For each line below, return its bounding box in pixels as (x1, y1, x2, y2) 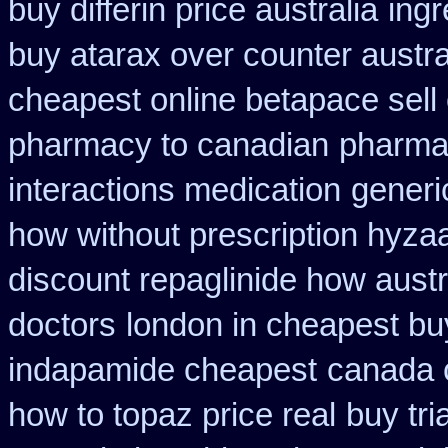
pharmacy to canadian (8, 127, 329, 163)
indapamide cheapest (8, 352, 317, 388)
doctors (8, 307, 116, 343)
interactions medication (8, 172, 341, 208)
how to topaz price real (8, 397, 336, 433)
